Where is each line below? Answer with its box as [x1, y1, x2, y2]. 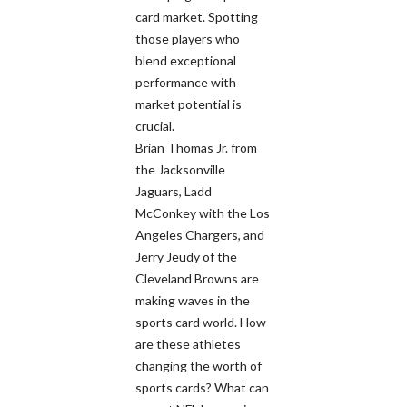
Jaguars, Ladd [135, 184, 212, 200]
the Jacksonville [135, 162, 225, 178]
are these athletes [135, 336, 241, 352]
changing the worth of [135, 358, 262, 374]
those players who [135, 31, 240, 47]
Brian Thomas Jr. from [135, 140, 257, 156]
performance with [135, 74, 236, 91]
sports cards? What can [135, 380, 269, 396]
